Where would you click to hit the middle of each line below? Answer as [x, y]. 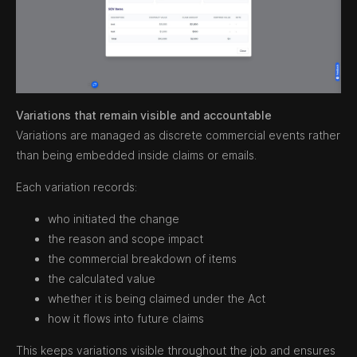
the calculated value [102, 278]
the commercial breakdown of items [142, 258]
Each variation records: [76, 186]
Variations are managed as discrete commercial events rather [178, 135]
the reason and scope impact [126, 238]
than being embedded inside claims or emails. [136, 155]
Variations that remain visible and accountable [144, 115]
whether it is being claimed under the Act [157, 298]
